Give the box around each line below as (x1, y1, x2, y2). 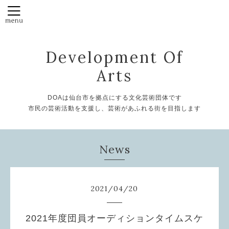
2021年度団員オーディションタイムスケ (26, 213, 203, 223)
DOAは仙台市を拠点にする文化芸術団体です (47, 94, 182, 101)
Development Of (45, 47, 184, 67)
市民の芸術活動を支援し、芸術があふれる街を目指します (28, 104, 201, 112)
